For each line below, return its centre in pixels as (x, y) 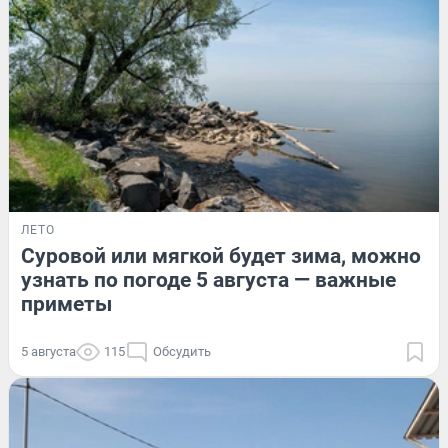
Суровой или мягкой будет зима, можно (221, 256)
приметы (66, 304)
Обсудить (182, 352)
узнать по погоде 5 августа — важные (208, 280)
